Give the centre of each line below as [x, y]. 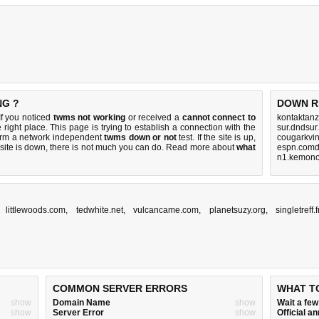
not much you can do [121, 147]
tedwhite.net [99, 210]
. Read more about [199, 147]
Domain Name [82, 303]
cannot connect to [219, 117]
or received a [154, 117]
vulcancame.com [166, 210]
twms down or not [140, 137]
